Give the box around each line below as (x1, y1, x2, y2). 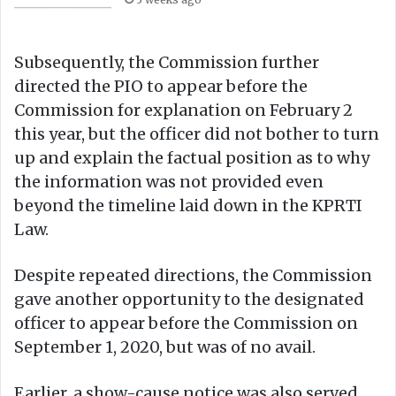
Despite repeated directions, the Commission (14, 264, 372, 286)
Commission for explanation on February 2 (14, 99, 353, 120)
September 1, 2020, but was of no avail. (14, 336, 316, 357)
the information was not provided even (14, 171, 324, 192)
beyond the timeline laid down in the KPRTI (14, 194, 362, 216)
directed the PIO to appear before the (14, 75, 308, 96)
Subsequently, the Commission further (14, 51, 319, 72)
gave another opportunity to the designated (14, 288, 364, 309)
